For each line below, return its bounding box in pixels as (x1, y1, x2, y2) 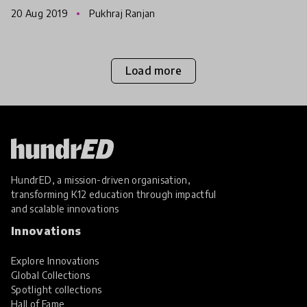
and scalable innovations (11, 202, 119, 214)
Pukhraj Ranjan (86, 7, 156, 19)
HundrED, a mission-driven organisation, (11, 173, 191, 186)
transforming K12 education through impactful (11, 188, 217, 200)
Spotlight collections (11, 283, 102, 295)
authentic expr (11, 12, 93, 28)
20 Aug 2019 (11, 7, 71, 19)
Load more (125, 64, 182, 78)
